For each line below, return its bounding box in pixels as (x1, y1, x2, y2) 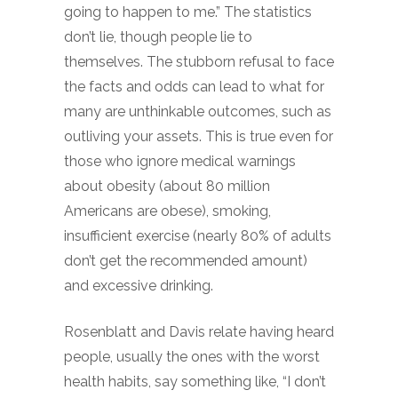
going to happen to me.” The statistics (64, 4, 312, 20)
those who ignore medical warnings (64, 153, 296, 170)
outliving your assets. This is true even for (64, 128, 333, 145)
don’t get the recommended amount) (64, 252, 307, 269)
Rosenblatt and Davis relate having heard (64, 323, 334, 340)
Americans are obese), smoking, (64, 203, 271, 219)
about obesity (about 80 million (64, 178, 270, 195)
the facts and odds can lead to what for (64, 78, 324, 95)
